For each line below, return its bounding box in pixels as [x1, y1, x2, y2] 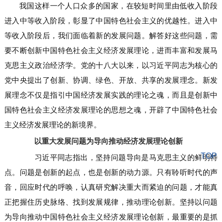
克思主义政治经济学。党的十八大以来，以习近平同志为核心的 [4, 61, 218, 69]
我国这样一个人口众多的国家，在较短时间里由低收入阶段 [19, 2, 218, 10]
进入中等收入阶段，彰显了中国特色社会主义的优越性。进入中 [4, 17, 218, 25]
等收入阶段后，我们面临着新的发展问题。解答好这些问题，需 [4, 32, 218, 40]
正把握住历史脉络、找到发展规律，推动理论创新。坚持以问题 [4, 198, 218, 206]
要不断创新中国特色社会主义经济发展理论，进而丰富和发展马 [4, 47, 218, 55]
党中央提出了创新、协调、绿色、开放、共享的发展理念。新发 [4, 76, 218, 84]
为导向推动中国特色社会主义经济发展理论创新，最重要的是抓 [4, 213, 218, 221]
